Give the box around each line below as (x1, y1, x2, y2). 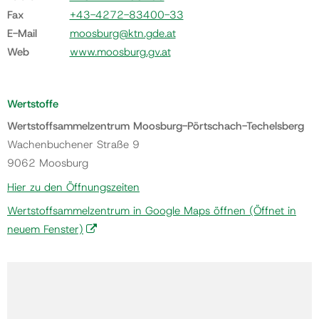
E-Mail (7, 26, 37, 41)
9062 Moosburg (7, 156, 88, 170)
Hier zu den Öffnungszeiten (7, 179, 140, 194)
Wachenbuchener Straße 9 (7, 137, 140, 152)
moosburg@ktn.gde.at (69, 26, 176, 41)
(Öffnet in (246, 204, 296, 218)
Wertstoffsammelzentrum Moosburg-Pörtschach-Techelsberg (7, 119, 304, 133)
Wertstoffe (7, 96, 58, 111)
